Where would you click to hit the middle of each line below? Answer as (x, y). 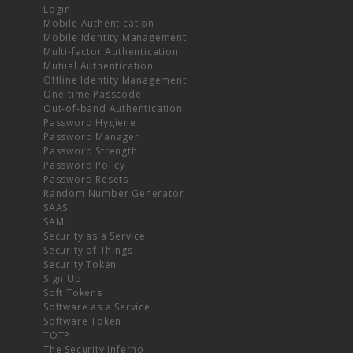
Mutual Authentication (98, 65)
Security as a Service (95, 236)
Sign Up (63, 278)
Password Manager (91, 136)
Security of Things (88, 250)
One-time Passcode (93, 94)
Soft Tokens (73, 292)
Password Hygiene (90, 122)
